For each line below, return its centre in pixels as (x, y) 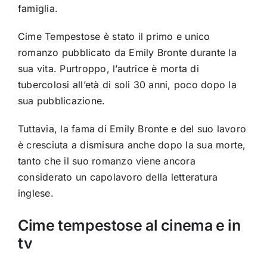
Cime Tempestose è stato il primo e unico (114, 37)
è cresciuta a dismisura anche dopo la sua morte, (132, 145)
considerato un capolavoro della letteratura (118, 177)
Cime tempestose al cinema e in (129, 226)
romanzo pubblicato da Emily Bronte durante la (127, 53)
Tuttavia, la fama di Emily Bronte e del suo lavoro (132, 129)
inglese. (35, 193)
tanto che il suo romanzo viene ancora (106, 161)
